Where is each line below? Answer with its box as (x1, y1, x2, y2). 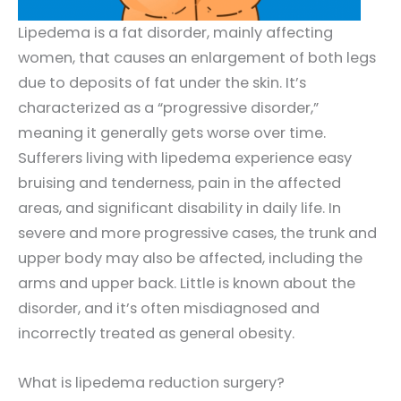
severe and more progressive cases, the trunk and (18, 223, 377, 244)
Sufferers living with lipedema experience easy (18, 148, 352, 169)
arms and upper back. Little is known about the (18, 273, 355, 294)
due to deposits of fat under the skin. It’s (18, 73, 306, 94)
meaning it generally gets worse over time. (18, 123, 326, 144)
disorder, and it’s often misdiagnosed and (18, 298, 320, 320)
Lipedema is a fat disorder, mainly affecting (18, 22, 333, 44)
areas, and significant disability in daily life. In (18, 198, 341, 219)
